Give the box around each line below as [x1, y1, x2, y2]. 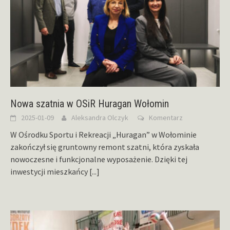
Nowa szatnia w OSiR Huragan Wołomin [10, 98, 169, 110]
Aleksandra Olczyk [71, 113, 128, 123]
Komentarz [149, 113, 183, 123]
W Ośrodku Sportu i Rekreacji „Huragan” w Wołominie [10, 129, 197, 140]
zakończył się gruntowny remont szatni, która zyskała [10, 142, 199, 152]
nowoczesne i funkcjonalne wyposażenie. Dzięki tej [10, 154, 187, 165]
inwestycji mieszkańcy [10, 166, 89, 177]
